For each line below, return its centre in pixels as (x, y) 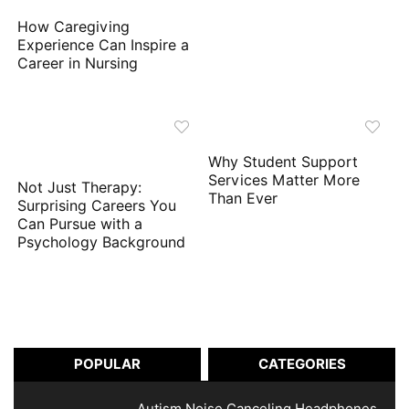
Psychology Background (102, 243)
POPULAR (107, 365)
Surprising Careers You (97, 206)
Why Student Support (283, 163)
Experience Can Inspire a (104, 46)
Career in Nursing (78, 64)
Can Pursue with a (80, 225)
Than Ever (243, 199)
